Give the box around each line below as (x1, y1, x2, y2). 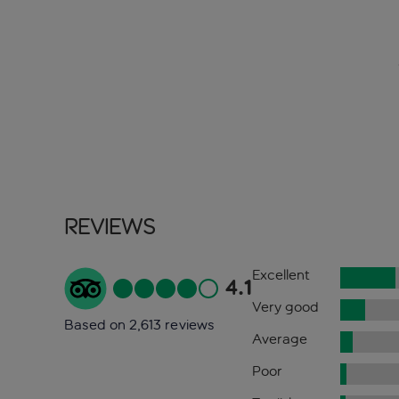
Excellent (251, 266, 310, 284)
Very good (251, 298, 319, 316)
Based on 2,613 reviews (64, 316, 215, 334)
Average (251, 330, 307, 348)
